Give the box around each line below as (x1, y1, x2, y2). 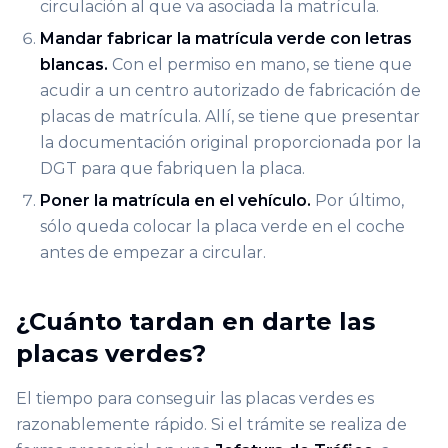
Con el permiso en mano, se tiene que (108, 54, 412, 74)
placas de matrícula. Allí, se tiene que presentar (40, 106, 420, 126)
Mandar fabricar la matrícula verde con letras (40, 28, 412, 48)
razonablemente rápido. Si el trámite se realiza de (16, 414, 407, 434)
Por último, (311, 190, 404, 210)
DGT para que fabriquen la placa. (40, 158, 305, 178)
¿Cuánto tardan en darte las (16, 306, 375, 336)
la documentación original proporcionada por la (40, 132, 421, 152)
